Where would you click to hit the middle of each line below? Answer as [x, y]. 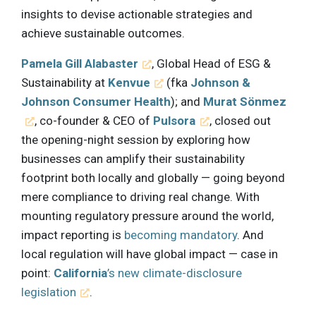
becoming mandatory [181, 235]
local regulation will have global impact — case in [150, 254]
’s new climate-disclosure [175, 273]
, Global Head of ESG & [212, 64]
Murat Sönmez [245, 102]
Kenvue [129, 83]
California [80, 273]
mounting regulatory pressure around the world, [147, 216]
